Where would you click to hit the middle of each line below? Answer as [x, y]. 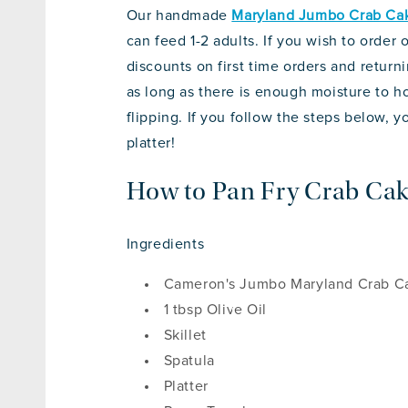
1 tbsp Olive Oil [215, 310]
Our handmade [179, 16]
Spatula [189, 361]
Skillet [185, 336]
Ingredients [165, 245]
